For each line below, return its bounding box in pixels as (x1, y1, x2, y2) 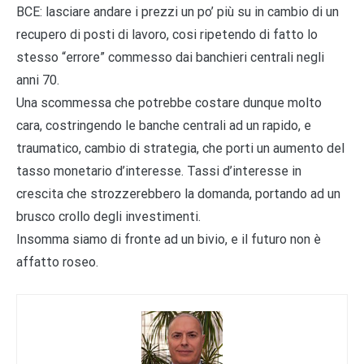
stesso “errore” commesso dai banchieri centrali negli (16, 50, 324, 66)
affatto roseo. (16, 254, 98, 271)
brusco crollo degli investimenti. (16, 209, 201, 225)
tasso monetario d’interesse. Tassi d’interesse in (16, 163, 301, 180)
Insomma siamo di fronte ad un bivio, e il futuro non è (16, 232, 321, 248)
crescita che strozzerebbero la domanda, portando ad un (16, 186, 340, 202)
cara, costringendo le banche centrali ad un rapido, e (16, 118, 311, 134)
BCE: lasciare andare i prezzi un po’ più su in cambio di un (16, 4, 339, 20)
